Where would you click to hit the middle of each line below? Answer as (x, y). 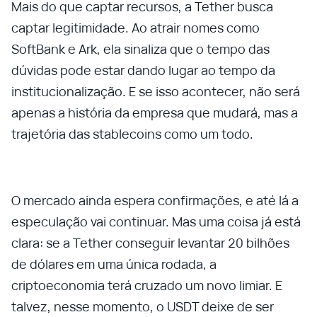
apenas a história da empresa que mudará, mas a (155, 113)
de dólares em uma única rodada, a (114, 264)
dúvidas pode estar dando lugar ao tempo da (143, 70)
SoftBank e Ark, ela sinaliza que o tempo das (140, 49)
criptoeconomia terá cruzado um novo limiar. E (147, 285)
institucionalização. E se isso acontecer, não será (156, 91)
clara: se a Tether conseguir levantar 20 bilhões (150, 243)
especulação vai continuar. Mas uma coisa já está (156, 221)
